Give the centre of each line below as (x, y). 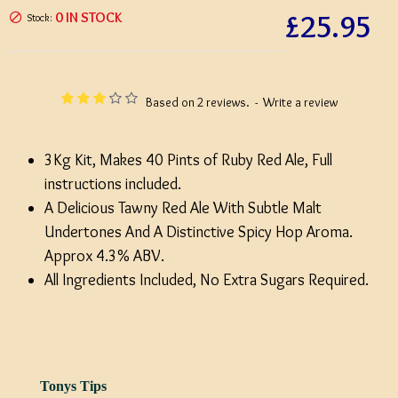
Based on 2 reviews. (197, 102)
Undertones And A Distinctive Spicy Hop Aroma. (199, 232)
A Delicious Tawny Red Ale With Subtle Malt (183, 208)
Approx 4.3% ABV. (104, 256)
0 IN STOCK (88, 17)
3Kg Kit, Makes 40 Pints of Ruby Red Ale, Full (188, 160)
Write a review (300, 102)
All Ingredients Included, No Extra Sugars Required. (207, 280)
